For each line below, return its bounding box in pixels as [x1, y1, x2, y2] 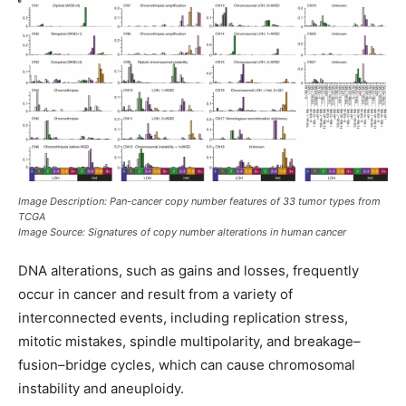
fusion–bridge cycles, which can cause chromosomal [18, 356, 355, 373]
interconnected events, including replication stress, [18, 309, 348, 326]
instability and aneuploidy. [18, 380, 188, 397]
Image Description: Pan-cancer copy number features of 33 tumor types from [18, 195, 381, 208]
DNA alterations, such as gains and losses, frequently [18, 262, 359, 279]
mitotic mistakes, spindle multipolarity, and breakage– [18, 333, 361, 350]
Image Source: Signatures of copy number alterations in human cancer [18, 226, 346, 238]
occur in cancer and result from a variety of [18, 285, 293, 303]
